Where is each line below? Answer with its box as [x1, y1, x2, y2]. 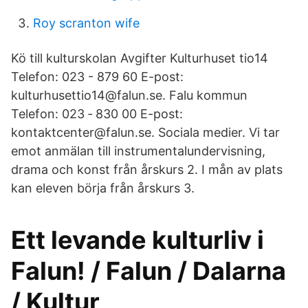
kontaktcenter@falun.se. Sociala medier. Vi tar [11, 125, 280, 140]
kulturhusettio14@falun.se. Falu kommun [11, 88, 247, 102]
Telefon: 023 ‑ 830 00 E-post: [11, 107, 183, 121]
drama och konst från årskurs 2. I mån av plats [11, 162, 283, 177]
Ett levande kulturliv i [11, 225, 264, 255]
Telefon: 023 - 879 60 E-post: [11, 69, 184, 84]
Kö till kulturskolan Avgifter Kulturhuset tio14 [11, 51, 268, 65]
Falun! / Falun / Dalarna [11, 256, 286, 286]
